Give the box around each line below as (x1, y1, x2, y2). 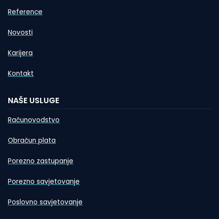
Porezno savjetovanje (8, 176, 80, 186)
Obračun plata (8, 135, 56, 145)
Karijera (8, 48, 33, 58)
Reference (8, 7, 43, 17)
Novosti (8, 27, 33, 37)
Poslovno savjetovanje (8, 197, 83, 207)
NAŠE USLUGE (8, 94, 59, 106)
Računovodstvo (8, 115, 60, 125)
